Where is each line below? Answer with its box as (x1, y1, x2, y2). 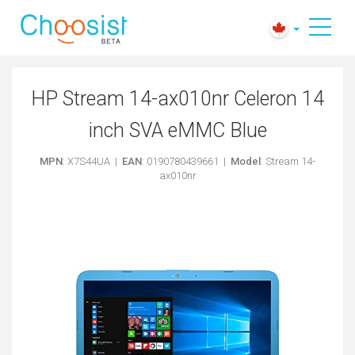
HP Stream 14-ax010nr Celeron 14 (31, 87, 324, 111)
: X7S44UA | (63, 155, 122, 168)
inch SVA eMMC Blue (88, 119, 267, 143)
